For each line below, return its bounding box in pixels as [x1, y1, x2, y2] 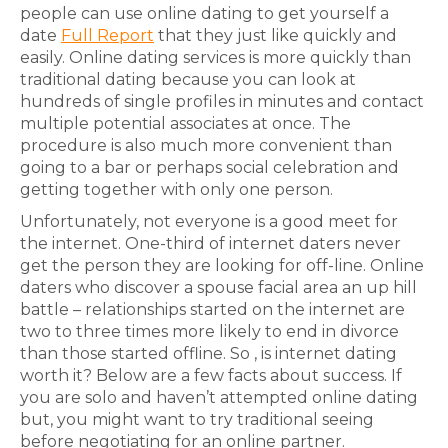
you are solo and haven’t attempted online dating [20, 388, 418, 407]
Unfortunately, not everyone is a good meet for [20, 212, 398, 231]
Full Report [61, 26, 154, 45]
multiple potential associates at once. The [20, 114, 351, 133]
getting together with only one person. [20, 180, 333, 199]
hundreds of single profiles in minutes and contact [20, 92, 424, 111]
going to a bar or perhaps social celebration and [20, 158, 399, 177]
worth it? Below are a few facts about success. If [20, 366, 402, 385]
